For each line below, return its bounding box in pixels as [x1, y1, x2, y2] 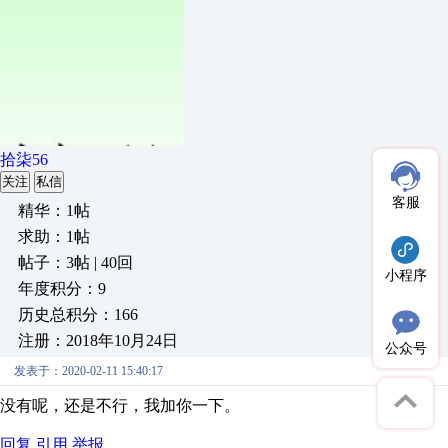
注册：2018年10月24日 [18, 332, 178, 349]
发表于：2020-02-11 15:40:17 [14, 364, 163, 378]
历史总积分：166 [18, 306, 138, 323]
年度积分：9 [18, 280, 106, 297]
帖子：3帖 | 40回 [18, 254, 133, 271]
